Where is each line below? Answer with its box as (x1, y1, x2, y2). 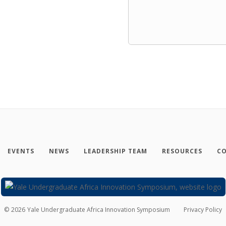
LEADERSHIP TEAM (83, 146, 147, 155)
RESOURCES (161, 146, 202, 155)
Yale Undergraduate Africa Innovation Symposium (27, 205, 171, 214)
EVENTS (7, 146, 34, 155)
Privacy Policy (183, 205, 222, 214)
